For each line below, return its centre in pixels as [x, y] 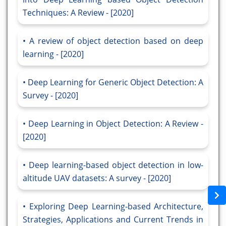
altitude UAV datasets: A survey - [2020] [97, 178]
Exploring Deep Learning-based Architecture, [116, 207]
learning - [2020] [53, 54]
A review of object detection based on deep [116, 41]
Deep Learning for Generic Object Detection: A [116, 82]
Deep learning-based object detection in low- [116, 165]
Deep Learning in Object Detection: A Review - [116, 124]
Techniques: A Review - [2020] [78, 13]
